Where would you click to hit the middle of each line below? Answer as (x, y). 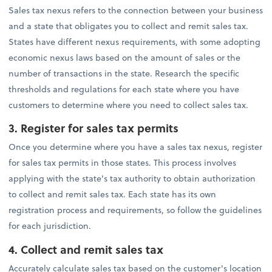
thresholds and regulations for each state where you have (124, 89)
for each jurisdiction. (50, 226)
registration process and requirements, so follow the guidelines (135, 210)
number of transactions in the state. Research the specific (124, 73)
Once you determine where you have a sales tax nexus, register (136, 147)
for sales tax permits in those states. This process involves (123, 163)
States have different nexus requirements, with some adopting (135, 42)
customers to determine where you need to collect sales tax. (129, 105)
